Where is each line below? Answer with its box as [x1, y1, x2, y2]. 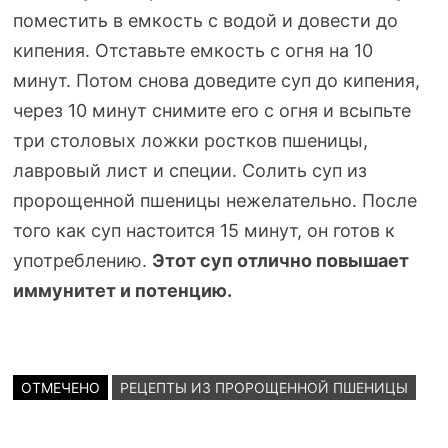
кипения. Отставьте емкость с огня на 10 [12, 40, 373, 61]
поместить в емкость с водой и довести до [12, 10, 398, 31]
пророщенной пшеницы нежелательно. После [12, 190, 417, 211]
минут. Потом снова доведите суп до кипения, [12, 70, 420, 91]
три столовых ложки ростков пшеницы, [12, 130, 368, 151]
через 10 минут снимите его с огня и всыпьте [12, 100, 411, 121]
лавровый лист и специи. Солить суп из [12, 160, 367, 181]
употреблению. [12, 250, 152, 271]
